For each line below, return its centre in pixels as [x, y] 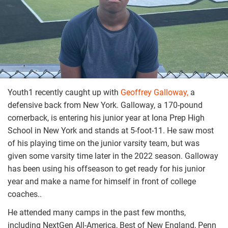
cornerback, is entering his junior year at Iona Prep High [106, 118]
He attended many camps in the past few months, [97, 212]
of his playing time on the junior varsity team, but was [104, 143]
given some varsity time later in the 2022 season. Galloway [113, 156]
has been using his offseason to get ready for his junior [106, 168]
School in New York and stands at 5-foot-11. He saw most [111, 130]
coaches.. [25, 194]
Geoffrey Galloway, [153, 92]
